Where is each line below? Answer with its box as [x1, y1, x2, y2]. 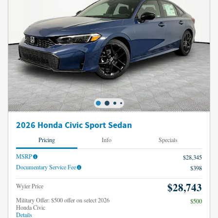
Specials [158, 135, 178, 144]
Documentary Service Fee [16, 163, 76, 171]
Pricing [38, 135, 55, 144]
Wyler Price [16, 182, 43, 190]
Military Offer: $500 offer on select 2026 [16, 196, 109, 204]
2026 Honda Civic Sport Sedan [16, 120, 132, 131]
